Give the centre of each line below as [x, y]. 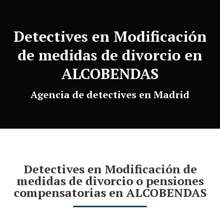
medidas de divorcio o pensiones [110, 181]
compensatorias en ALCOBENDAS [110, 192]
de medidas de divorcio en [110, 55]
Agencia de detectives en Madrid [110, 95]
